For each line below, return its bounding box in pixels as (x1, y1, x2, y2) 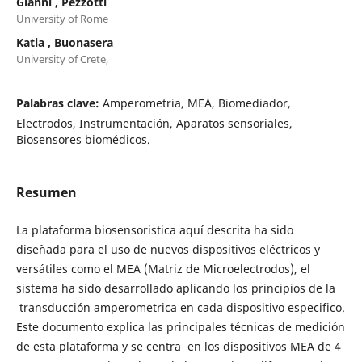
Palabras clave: (15, 95, 103, 111)
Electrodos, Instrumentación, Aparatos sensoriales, (15, 115, 293, 131)
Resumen (15, 183, 77, 201)
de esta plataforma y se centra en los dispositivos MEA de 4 (15, 338, 341, 354)
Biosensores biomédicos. (15, 131, 150, 147)
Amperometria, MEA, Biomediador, (102, 95, 291, 111)
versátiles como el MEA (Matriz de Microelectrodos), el (15, 260, 310, 276)
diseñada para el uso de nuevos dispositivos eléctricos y (15, 241, 320, 257)
